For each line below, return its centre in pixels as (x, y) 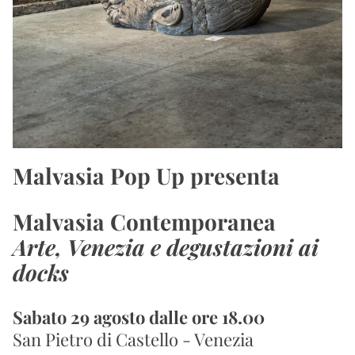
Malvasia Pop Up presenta (146, 176)
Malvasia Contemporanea (144, 221)
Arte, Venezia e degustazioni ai (166, 247)
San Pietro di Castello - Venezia (133, 339)
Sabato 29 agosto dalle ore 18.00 (139, 317)
